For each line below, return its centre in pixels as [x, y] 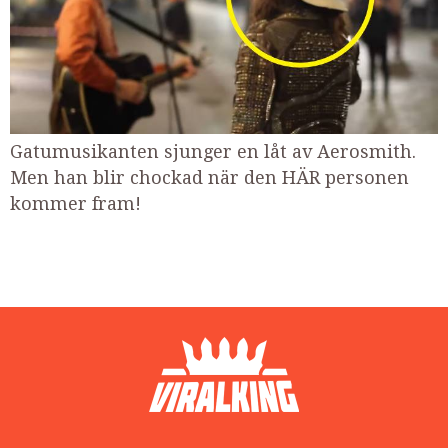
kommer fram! [75, 204]
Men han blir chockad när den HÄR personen [209, 178]
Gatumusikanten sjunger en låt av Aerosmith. [213, 152]
